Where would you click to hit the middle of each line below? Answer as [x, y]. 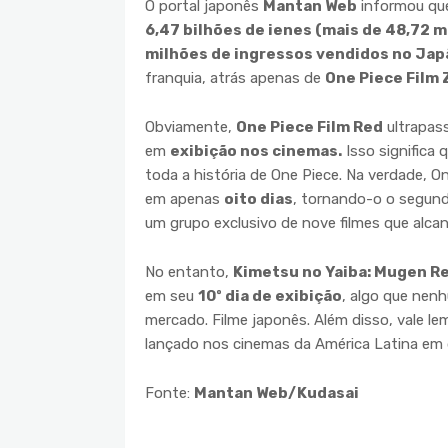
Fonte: [169, 392]
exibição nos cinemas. [256, 150]
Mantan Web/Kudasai [276, 392]
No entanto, [189, 271]
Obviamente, [190, 126]
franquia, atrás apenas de [235, 77]
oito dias [258, 198]
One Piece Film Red [309, 126]
